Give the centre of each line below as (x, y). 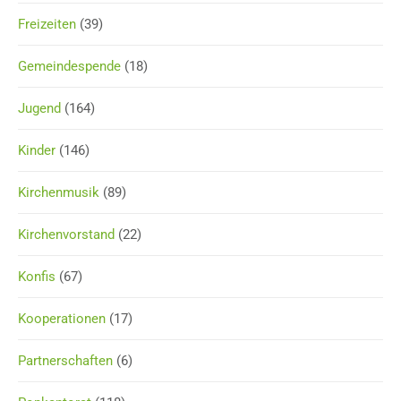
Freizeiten (47, 24)
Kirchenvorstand (66, 234)
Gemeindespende (69, 66)
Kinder (37, 150)
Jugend (39, 108)
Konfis (37, 276)
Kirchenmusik (59, 192)
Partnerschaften (65, 360)
